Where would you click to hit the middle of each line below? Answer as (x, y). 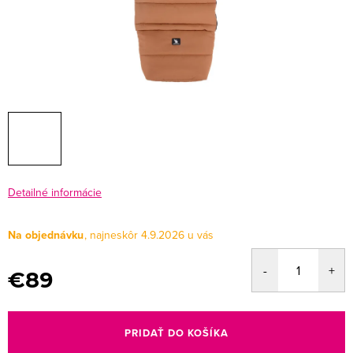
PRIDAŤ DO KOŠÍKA (176, 333)
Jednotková (35, 299)
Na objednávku (46, 235)
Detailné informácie (55, 192)
